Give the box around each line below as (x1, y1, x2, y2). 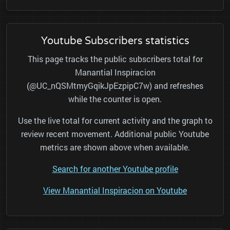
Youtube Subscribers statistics (41, 35, 189, 48)
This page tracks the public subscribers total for (27, 53, 203, 65)
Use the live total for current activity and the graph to (17, 115, 213, 126)
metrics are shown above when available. (40, 142, 190, 153)
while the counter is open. (68, 93, 162, 105)
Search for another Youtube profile (52, 163, 178, 175)
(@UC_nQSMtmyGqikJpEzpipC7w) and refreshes (27, 80, 203, 91)
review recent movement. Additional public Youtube (21, 128, 209, 140)
